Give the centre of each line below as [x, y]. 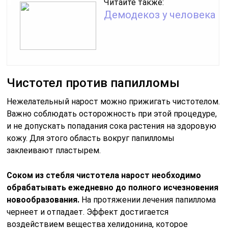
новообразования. [43, 199]
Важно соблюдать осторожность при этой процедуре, [112, 113]
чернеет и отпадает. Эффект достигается [88, 212]
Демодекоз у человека [160, 15]
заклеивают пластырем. [54, 150]
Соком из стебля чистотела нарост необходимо [104, 175]
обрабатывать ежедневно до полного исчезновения [113, 187]
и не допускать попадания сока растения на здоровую [112, 126]
